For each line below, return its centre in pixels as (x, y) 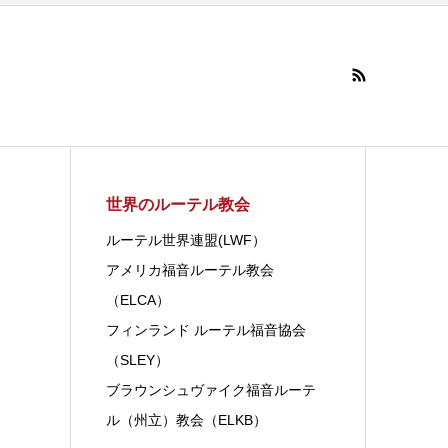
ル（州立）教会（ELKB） (187, 419)
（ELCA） (138, 299)
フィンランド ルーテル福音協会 (206, 329)
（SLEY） (138, 359)
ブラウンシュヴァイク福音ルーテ (211, 389)
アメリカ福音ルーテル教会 (190, 269)
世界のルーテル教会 (178, 204)
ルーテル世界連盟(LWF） (186, 239)
